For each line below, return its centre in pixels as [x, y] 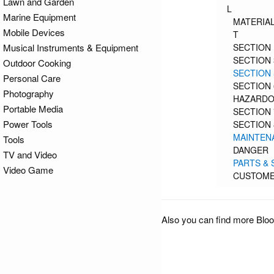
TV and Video [30, 154]
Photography [28, 93]
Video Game [28, 170]
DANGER [251, 150]
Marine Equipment [39, 17]
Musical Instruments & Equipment [71, 47]
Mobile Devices [34, 32]
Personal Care [32, 78]
